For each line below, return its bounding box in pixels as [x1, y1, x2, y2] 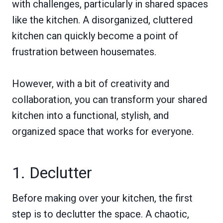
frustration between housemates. [12, 46, 156, 58]
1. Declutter [12, 163, 92, 182]
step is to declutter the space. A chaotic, [12, 208, 189, 220]
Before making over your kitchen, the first [12, 192, 193, 204]
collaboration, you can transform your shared [12, 94, 207, 106]
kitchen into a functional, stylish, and [12, 110, 169, 121]
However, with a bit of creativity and [12, 78, 169, 90]
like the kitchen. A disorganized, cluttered [12, 14, 193, 26]
